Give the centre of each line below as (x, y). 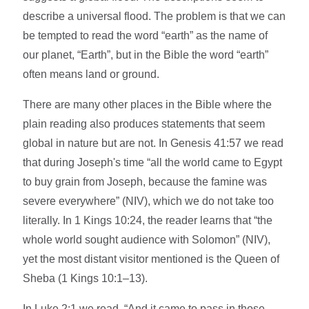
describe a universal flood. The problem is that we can (154, 17)
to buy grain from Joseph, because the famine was (145, 182)
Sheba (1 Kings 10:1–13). (86, 279)
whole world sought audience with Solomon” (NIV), (147, 240)
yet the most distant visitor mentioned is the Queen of (151, 259)
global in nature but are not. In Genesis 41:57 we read (153, 143)
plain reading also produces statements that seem (144, 124)
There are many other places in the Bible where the (148, 105)
